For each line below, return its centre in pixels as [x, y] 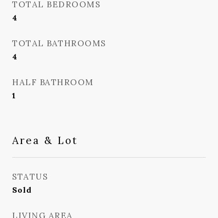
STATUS [30, 177]
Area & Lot [45, 140]
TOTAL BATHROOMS [59, 43]
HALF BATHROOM [53, 82]
